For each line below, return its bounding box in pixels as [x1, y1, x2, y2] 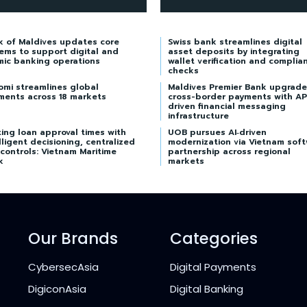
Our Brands [28, 227, 119, 249]
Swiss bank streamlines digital [168, 35, 302, 48]
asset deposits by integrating [168, 45, 299, 58]
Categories [170, 227, 258, 249]
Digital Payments [170, 259, 256, 274]
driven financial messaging [168, 99, 286, 112]
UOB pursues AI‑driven [168, 125, 267, 138]
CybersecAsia [28, 259, 99, 274]
